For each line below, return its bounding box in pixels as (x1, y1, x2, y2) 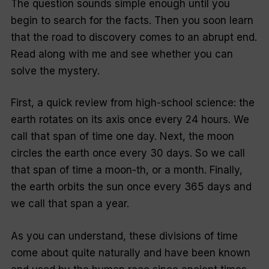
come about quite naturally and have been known (10, 246, 250, 259)
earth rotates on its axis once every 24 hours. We (10, 113, 249, 126)
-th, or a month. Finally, (131, 164, 243, 177)
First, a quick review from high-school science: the (10, 97, 255, 109)
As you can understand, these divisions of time (10, 229, 238, 242)
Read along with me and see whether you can (10, 47, 233, 60)
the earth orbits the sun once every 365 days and (10, 181, 252, 193)
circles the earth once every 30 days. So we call (10, 147, 245, 160)
